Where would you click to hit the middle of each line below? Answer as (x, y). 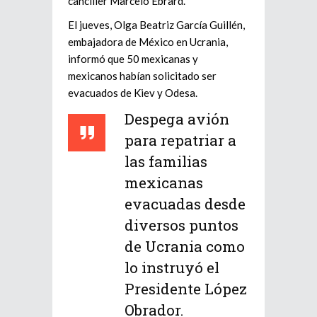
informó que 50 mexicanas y (133, 59)
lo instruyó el (172, 267)
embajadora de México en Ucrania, (148, 42)
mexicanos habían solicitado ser (142, 76)
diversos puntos (181, 225)
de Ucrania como (185, 246)
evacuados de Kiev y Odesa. (133, 93)
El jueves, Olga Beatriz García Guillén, (156, 25)
